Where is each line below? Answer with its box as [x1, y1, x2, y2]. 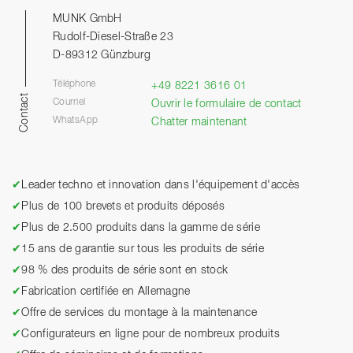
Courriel [53, 97, 86, 107]
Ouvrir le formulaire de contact [151, 98, 302, 110]
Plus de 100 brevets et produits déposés [21, 200, 225, 212]
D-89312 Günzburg [53, 49, 150, 61]
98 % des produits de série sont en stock [21, 264, 229, 276]
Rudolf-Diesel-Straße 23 [53, 31, 173, 43]
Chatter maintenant [151, 116, 247, 128]
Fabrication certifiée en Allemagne [21, 285, 191, 297]
